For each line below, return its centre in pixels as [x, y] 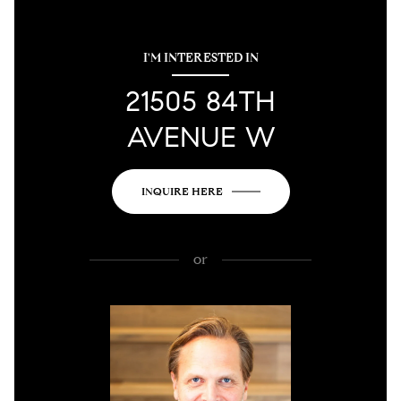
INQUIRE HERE [182, 192]
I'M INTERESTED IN [200, 58]
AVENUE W [200, 137]
